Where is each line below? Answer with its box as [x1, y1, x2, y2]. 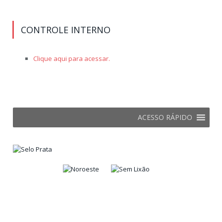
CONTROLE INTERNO [21, 24, 111, 36]
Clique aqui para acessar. [33, 54, 110, 63]
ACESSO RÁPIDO [138, 112, 192, 122]
